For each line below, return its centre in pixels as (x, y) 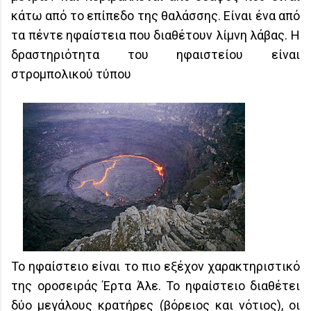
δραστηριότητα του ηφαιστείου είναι (155, 55)
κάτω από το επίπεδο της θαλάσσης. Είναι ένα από (155, 16)
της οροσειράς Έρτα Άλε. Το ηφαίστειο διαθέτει (155, 286)
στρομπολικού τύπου (71, 74)
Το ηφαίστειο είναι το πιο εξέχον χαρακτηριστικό (155, 267)
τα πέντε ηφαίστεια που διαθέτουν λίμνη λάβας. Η (155, 35)
